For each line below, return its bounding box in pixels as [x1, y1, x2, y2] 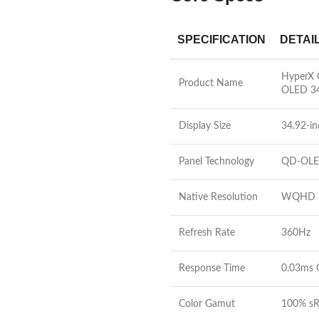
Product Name [179, 78, 243, 88]
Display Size [179, 121, 231, 131]
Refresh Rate [179, 228, 235, 238]
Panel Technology [179, 157, 254, 167]
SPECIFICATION [177, 33, 266, 46]
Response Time [179, 263, 245, 273]
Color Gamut [179, 299, 235, 309]
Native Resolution [179, 192, 258, 202]
